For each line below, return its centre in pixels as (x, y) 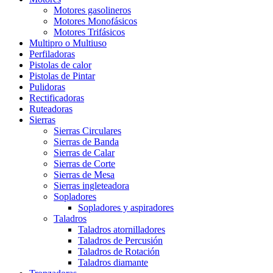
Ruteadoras (51, 108)
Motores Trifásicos (89, 32)
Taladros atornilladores (122, 229)
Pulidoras (47, 87)
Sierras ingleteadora (91, 185)
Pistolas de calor (60, 65)
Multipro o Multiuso (68, 43)
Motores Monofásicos (95, 21)
